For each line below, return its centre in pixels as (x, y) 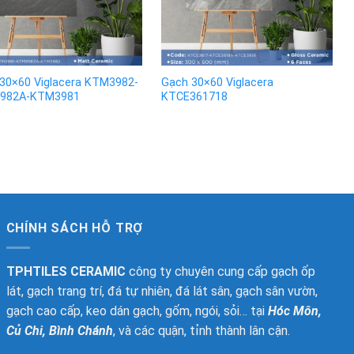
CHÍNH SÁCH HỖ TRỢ (75, 228)
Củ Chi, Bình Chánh (59, 330)
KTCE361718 (194, 97)
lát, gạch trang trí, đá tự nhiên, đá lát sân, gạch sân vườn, (162, 291)
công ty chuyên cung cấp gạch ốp (220, 271)
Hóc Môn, (294, 311)
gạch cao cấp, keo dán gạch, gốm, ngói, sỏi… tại (137, 311)
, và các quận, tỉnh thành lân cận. (201, 330)
